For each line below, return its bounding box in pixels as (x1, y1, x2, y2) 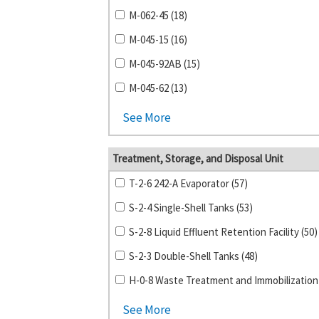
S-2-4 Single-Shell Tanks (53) (128, 201, 253, 214)
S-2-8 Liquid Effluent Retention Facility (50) (128, 225, 318, 239)
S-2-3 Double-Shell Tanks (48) (128, 249, 258, 263)
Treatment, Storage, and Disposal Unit (113, 152, 283, 165)
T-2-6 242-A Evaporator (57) (128, 177, 248, 190)
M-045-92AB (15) (128, 57, 200, 70)
